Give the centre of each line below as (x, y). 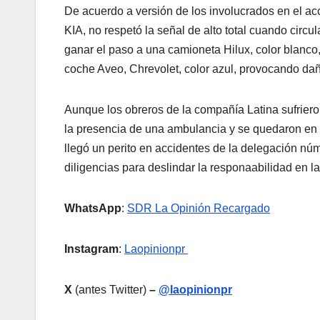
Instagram (91, 249)
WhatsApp (93, 209)
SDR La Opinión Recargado (199, 209)
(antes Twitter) (109, 290)
